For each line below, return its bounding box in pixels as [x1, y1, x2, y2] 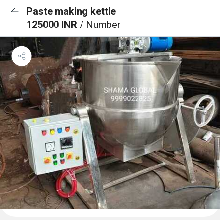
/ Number [80, 19, 121, 30]
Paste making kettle [27, 5, 116, 17]
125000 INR [27, 19, 80, 30]
